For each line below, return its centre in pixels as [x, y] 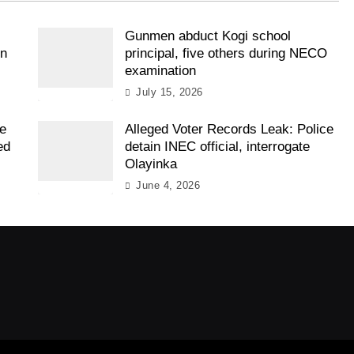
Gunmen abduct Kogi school [207, 36]
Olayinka [151, 164]
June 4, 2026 [168, 185]
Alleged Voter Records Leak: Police [229, 129]
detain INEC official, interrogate [217, 146]
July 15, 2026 [169, 92]
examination [160, 70]
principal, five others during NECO [226, 53]
